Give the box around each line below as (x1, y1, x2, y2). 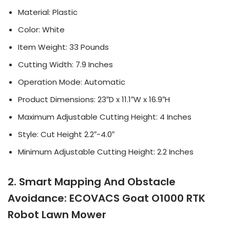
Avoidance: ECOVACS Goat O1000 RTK (8, 191, 205, 205)
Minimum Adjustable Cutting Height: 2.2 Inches (18, 146, 194, 157)
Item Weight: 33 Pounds (18, 42, 109, 52)
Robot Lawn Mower (8, 207, 106, 222)
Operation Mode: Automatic (18, 76, 125, 87)
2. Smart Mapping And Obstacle (8, 175, 176, 189)
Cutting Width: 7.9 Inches (18, 59, 113, 70)
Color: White (18, 24, 65, 35)
